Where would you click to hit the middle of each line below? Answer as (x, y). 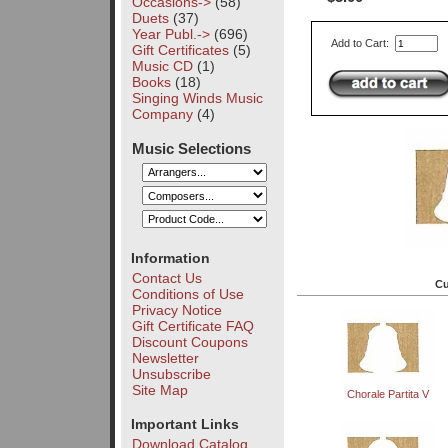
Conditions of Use (187, 293)
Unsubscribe (171, 373)
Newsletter (165, 357)
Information (170, 257)
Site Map (159, 389)
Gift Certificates (180, 49)
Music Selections (192, 148)
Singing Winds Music (197, 97)
